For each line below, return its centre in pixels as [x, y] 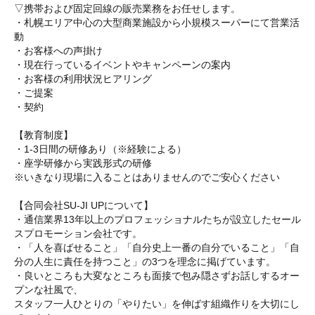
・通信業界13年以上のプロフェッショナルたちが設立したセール [157, 219]
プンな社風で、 [49, 290]
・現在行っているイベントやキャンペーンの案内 [122, 65]
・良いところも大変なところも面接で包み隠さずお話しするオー [157, 276]
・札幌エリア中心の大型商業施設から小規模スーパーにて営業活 [157, 22]
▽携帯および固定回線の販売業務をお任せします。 [127, 8]
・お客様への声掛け [58, 51]
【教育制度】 [44, 135]
